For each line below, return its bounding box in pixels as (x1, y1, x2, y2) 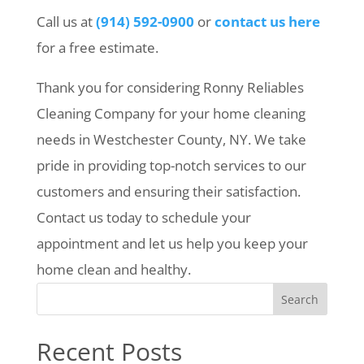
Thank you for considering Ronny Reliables (36, 78, 304, 97)
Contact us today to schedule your (36, 208, 251, 227)
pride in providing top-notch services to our (36, 156, 306, 175)
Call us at (36, 12, 96, 31)
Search (281, 291, 319, 307)
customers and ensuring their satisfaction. (36, 182, 301, 201)
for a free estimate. (36, 38, 158, 57)
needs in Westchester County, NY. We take (36, 130, 306, 149)
